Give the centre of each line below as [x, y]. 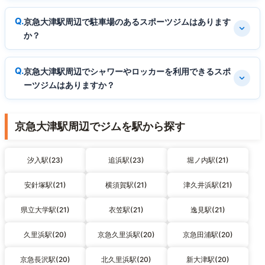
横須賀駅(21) [127, 185]
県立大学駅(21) [46, 210]
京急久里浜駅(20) [127, 235]
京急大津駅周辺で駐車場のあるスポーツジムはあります [127, 22]
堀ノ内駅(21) [208, 160]
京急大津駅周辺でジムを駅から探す [100, 127]
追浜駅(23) [127, 160]
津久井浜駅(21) [208, 185]
